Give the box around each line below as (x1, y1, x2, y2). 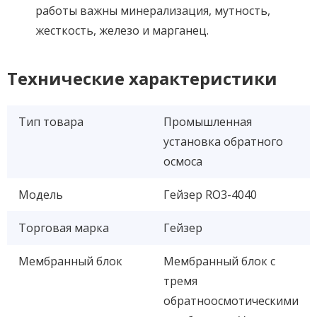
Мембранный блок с (163, 253, 275, 269)
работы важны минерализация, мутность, (35, 2, 270, 18)
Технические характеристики (7, 66, 277, 90)
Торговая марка (18, 219, 109, 236)
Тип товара (18, 113, 83, 129)
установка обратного (163, 133, 283, 149)
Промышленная (163, 113, 252, 129)
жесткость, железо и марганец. (35, 22, 209, 38)
